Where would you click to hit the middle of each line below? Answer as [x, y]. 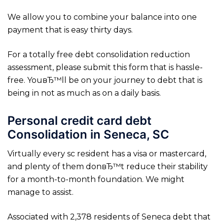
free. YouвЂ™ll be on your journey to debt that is [105, 80]
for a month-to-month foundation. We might [96, 179]
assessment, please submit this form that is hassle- [105, 67]
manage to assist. [40, 192]
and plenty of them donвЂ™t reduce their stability [108, 166]
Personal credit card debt [79, 120]
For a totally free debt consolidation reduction [99, 55]
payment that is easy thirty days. [70, 30]
